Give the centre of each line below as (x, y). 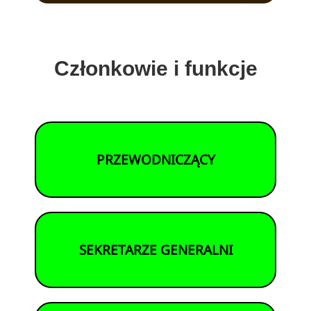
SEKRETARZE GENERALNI (155, 250)
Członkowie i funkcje (155, 68)
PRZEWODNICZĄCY (155, 160)
